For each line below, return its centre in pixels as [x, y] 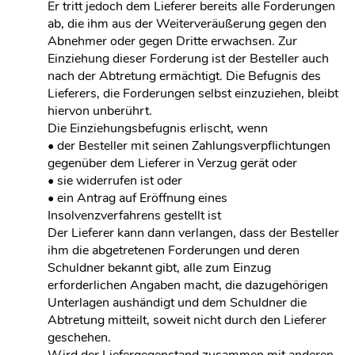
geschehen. [79, 338]
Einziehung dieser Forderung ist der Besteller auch [188, 59]
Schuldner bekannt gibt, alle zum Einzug [159, 268]
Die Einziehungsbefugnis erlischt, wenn [158, 128]
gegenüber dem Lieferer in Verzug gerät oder [172, 163]
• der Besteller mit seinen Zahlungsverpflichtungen [189, 146]
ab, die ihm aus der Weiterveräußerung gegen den [187, 24]
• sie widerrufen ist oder [115, 181]
